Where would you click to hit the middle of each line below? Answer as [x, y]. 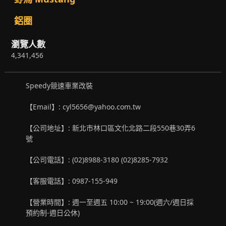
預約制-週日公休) [53, 212]
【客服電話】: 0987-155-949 [72, 181]
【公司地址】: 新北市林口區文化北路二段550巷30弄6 [111, 128]
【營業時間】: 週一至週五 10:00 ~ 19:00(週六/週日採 [110, 202]
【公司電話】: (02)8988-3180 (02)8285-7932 [99, 159]
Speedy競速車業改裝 [60, 85]
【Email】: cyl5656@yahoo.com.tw [83, 106]
